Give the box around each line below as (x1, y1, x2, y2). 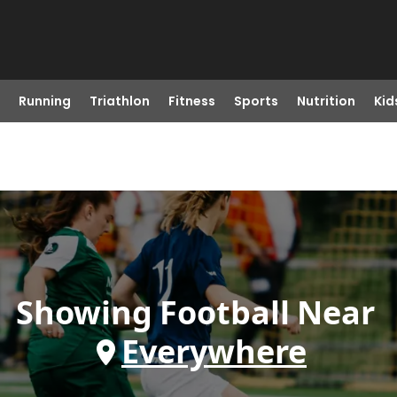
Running (18, 92, 71, 110)
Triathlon (89, 92, 150, 110)
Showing (15, 291, 152, 334)
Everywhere (121, 330, 307, 373)
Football (159, 291, 290, 334)
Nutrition (296, 92, 355, 110)
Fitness (167, 92, 215, 110)
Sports (233, 92, 278, 110)
